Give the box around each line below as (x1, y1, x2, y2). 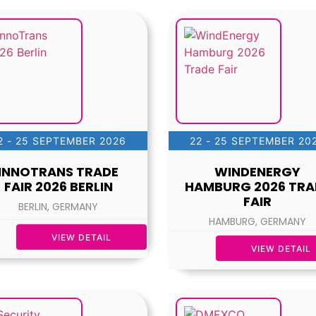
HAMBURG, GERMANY (209, 214, 307, 229)
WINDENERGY (214, 163, 301, 181)
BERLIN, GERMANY (18, 200, 99, 214)
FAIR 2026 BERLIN (4, 178, 113, 196)
